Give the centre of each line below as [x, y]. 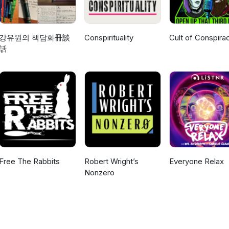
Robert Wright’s [111, 162]
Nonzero [99, 173]
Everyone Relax [196, 162]
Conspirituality [109, 38]
